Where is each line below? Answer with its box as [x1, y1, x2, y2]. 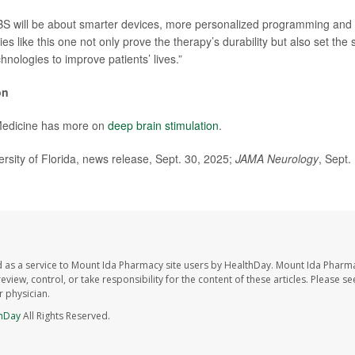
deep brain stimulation [107, 117, 219, 134]
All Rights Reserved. [20, 309, 110, 323]
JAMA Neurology [235, 151, 319, 167]
